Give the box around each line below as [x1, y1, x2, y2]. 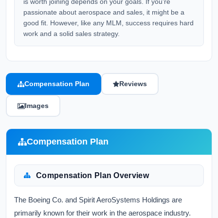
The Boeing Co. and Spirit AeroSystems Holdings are [14, 196, 182, 204]
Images [25, 102, 49, 109]
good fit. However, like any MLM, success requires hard [23, 19, 194, 27]
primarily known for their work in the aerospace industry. [14, 209, 191, 217]
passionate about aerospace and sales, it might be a [23, 8, 184, 16]
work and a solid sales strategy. [23, 30, 120, 37]
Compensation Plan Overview [36, 171, 149, 180]
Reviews [119, 80, 147, 88]
